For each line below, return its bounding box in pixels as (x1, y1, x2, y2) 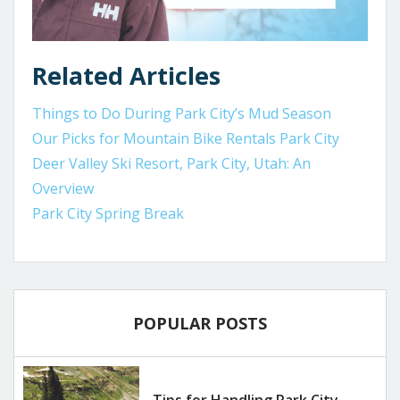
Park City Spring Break (32, 203, 184, 223)
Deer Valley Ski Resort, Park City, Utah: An (32, 153, 311, 173)
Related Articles (32, 58, 221, 92)
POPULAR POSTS (133, 312, 267, 334)
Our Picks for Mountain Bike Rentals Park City (32, 128, 339, 148)
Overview (32, 178, 94, 198)
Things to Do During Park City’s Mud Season (32, 103, 331, 123)
